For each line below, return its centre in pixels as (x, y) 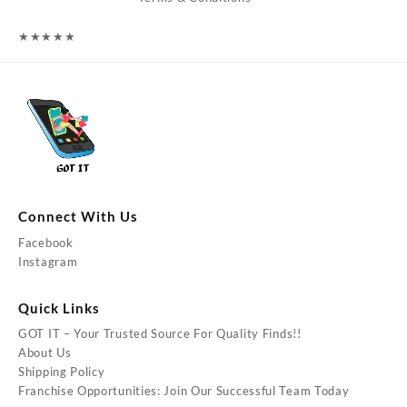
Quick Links (59, 308)
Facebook (46, 242)
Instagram (48, 261)
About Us (45, 353)
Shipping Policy (62, 372)
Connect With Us (78, 217)
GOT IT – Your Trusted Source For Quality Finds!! (160, 334)
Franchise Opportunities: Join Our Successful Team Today (184, 391)
